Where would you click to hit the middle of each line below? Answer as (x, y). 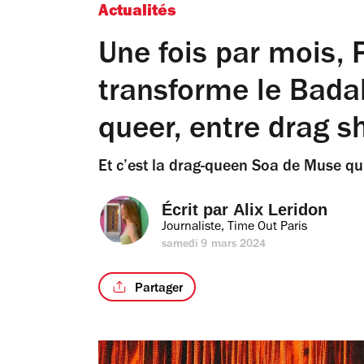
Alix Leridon (280, 210)
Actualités (137, 13)
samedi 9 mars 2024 (214, 245)
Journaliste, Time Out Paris (234, 227)
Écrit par (197, 210)
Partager (158, 289)
